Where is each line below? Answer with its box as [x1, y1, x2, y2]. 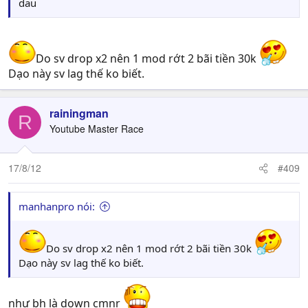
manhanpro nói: [19, 199, 95, 213]
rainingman [49, 105, 109, 121]
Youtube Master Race [49, 122, 144, 135]
